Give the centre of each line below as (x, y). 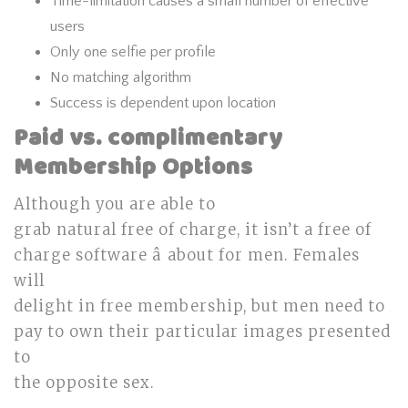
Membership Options (133, 168)
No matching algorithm (121, 77)
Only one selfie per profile (133, 52)
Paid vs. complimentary (148, 139)
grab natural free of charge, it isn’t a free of (193, 230)
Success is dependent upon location (163, 103)
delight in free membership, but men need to (199, 306)
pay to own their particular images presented (202, 332)
